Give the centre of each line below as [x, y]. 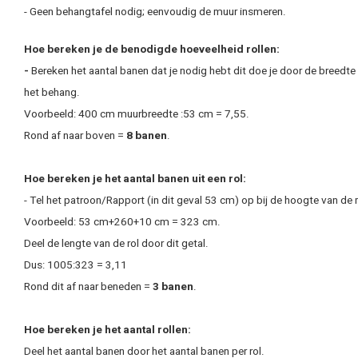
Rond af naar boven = [75, 136]
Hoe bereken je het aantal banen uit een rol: [135, 179]
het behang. [52, 93]
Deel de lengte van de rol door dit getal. [116, 244]
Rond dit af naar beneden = [88, 287]
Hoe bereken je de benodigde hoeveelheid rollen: [152, 50]
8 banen [147, 136]
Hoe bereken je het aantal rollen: [107, 330]
